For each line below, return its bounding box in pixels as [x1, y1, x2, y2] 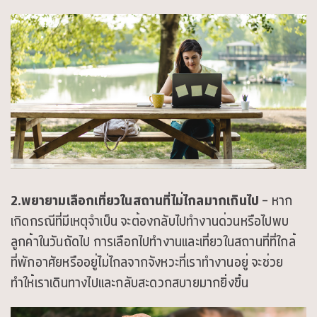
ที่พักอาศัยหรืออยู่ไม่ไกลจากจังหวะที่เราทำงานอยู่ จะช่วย [11, 250, 284, 273]
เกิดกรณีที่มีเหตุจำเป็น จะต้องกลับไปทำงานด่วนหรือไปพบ [11, 209, 289, 232]
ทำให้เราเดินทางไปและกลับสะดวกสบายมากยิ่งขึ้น [11, 271, 249, 294]
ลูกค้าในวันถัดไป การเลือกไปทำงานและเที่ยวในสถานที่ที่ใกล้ [11, 230, 296, 253]
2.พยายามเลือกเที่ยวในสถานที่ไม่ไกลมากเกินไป [11, 189, 260, 212]
